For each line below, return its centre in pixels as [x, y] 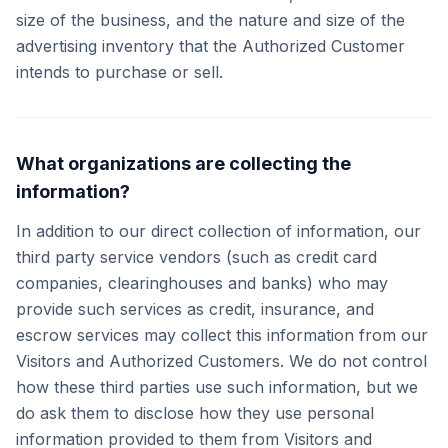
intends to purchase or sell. [119, 72]
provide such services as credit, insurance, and [195, 309]
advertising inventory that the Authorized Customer [210, 46]
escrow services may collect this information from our [222, 335]
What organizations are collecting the [183, 163]
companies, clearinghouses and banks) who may [202, 283]
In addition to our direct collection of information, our [218, 231]
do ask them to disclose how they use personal [195, 413]
